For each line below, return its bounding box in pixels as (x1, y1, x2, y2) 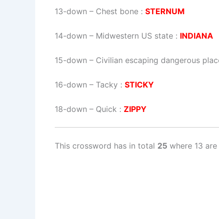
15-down (55, 55, 87, 66)
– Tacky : (87, 80, 125, 90)
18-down (55, 104, 87, 114)
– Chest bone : (87, 6, 145, 17)
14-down (55, 31, 87, 41)
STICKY (125, 80, 154, 90)
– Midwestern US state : (87, 31, 180, 41)
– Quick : (87, 104, 124, 114)
